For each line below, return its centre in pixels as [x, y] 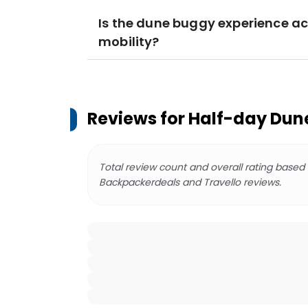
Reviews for [138, 119]
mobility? [129, 42]
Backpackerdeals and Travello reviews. [190, 182]
